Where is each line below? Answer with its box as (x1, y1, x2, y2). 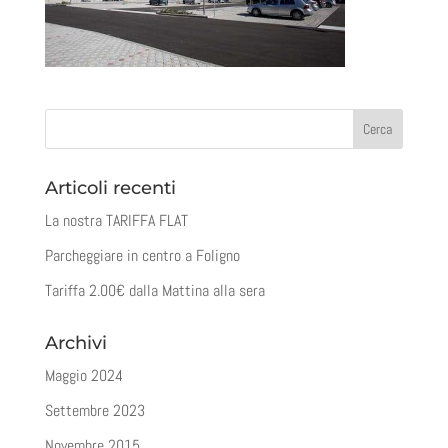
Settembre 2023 (44, 400, 145, 421)
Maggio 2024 (44, 365, 123, 386)
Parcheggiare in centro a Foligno (44, 245, 240, 266)
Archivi (44, 332, 107, 354)
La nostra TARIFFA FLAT (44, 210, 188, 231)
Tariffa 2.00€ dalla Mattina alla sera (44, 280, 265, 301)
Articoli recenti (44, 177, 176, 199)
